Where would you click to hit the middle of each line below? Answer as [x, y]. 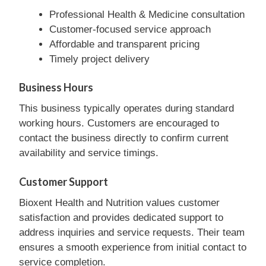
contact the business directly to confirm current [124, 138]
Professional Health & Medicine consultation [147, 14]
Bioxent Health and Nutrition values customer [119, 202]
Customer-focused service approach [130, 29]
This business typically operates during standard [126, 108]
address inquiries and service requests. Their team [132, 232]
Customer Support [64, 181]
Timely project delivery [99, 59]
